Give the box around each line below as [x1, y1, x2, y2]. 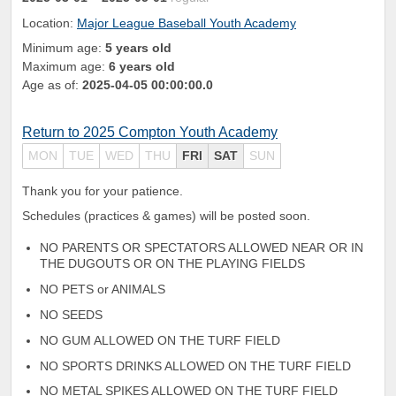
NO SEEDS [40, 307, 103, 322]
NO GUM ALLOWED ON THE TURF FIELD [40, 332, 280, 347]
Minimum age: [22, 40, 105, 55]
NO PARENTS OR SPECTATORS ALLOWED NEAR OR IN [40, 240, 363, 255]
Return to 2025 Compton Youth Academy [22, 124, 278, 140]
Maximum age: [22, 58, 109, 73]
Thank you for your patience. [22, 184, 183, 199]
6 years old [109, 58, 175, 73]
